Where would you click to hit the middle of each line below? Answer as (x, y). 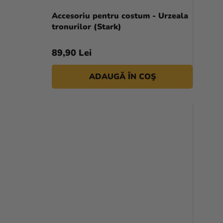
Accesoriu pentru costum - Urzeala (120, 16)
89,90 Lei (72, 53)
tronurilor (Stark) (87, 27)
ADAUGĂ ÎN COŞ (122, 77)
